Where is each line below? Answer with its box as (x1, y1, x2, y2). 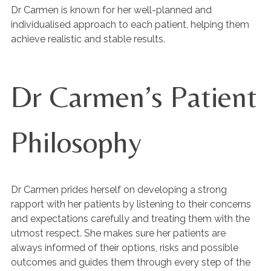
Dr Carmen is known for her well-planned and (11, 4, 212, 16)
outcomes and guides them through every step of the (11, 256, 250, 268)
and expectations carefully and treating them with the (11, 213, 250, 224)
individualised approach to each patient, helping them (11, 19, 249, 30)
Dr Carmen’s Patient (11, 79, 257, 114)
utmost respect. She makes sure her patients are (11, 227, 226, 239)
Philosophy (11, 125, 142, 159)
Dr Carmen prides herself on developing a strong (11, 184, 227, 195)
